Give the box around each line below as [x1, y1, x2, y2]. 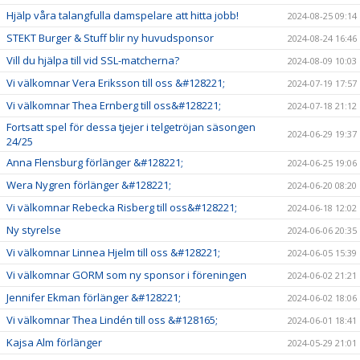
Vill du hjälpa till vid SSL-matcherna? [6, 53, 179, 67]
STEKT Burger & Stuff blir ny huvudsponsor [6, 31, 214, 45]
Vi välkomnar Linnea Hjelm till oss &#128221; [6, 245, 220, 260]
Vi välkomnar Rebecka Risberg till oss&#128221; [6, 200, 237, 215]
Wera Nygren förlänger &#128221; [6, 178, 171, 192]
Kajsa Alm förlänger [6, 335, 102, 350]
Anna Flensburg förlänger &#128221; [6, 155, 183, 170]
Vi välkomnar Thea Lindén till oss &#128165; [6, 313, 218, 327]
